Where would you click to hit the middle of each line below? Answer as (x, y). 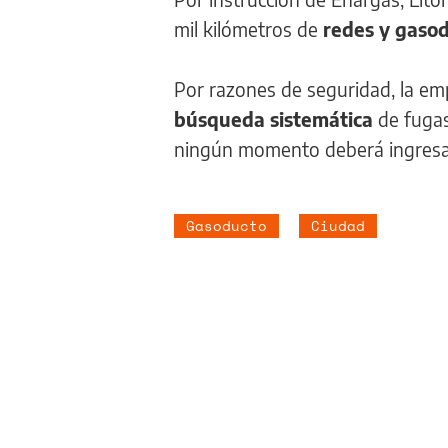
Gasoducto (226, 225)
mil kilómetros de (246, 29)
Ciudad (338, 225)
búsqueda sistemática (273, 119)
